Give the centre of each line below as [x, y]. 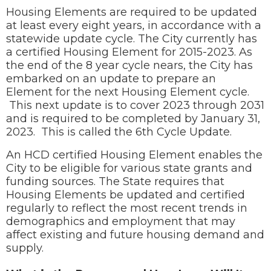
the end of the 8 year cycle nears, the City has [129, 65]
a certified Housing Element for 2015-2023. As [129, 52]
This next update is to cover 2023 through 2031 [135, 105]
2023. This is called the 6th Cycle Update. [119, 132]
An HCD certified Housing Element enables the [134, 155]
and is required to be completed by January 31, [133, 118]
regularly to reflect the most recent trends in [127, 208]
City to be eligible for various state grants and [129, 168]
